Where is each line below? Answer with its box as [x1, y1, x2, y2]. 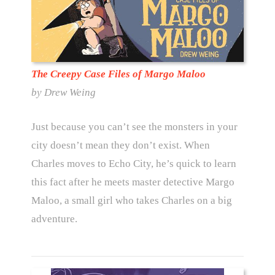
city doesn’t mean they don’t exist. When [31, 139, 210, 151]
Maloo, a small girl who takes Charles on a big [31, 194, 232, 206]
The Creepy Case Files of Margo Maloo [31, 68, 206, 80]
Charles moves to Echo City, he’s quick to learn [31, 157, 236, 169]
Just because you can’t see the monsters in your [31, 120, 238, 133]
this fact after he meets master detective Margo [31, 176, 234, 188]
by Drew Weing [31, 87, 96, 99]
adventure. [31, 212, 77, 225]
